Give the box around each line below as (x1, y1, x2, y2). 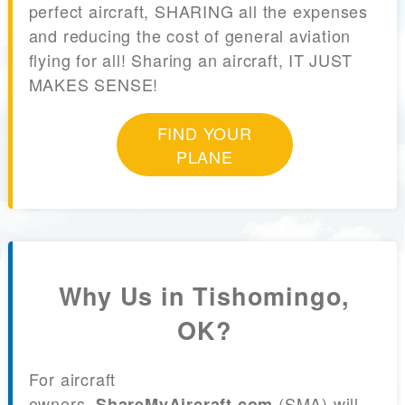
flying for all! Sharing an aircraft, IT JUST (28, 48, 353, 72)
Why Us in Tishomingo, (59, 278, 351, 313)
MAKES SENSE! (28, 72, 159, 97)
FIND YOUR (156, 121, 252, 146)
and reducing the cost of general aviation (28, 24, 352, 48)
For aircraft (28, 367, 117, 391)
